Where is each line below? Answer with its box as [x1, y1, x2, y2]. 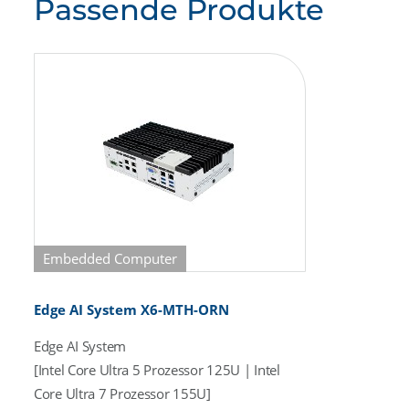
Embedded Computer [43, 249, 177, 267]
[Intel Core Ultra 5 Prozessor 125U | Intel [34, 361, 280, 379]
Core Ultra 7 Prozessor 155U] [34, 384, 211, 403]
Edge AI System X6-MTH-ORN [34, 300, 229, 319]
